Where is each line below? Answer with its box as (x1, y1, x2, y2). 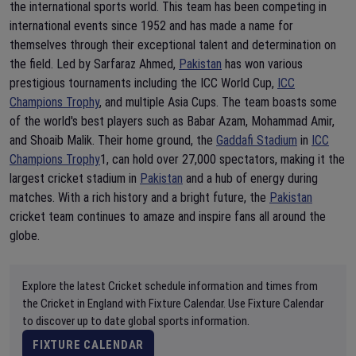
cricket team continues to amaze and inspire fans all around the (10, 209, 326, 224)
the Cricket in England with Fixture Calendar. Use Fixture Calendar (22, 296, 323, 311)
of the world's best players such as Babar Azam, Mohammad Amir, (10, 114, 335, 129)
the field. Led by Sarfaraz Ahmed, (10, 56, 179, 72)
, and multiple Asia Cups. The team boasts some (99, 95, 337, 110)
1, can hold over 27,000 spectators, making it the (100, 152, 345, 167)
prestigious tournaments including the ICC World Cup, (10, 75, 277, 91)
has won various (222, 56, 303, 72)
